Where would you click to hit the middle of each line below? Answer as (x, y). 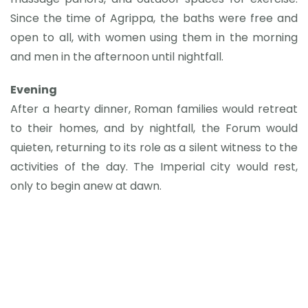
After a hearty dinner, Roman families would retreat (154, 109)
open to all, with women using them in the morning (154, 37)
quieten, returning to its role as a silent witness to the (154, 147)
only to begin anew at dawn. (86, 186)
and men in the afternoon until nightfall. (117, 57)
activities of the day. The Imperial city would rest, (154, 167)
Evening (34, 90)
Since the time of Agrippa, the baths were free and (154, 18)
